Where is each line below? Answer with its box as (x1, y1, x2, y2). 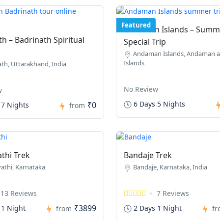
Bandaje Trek (123, 150, 172, 161)
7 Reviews (156, 189, 189, 198)
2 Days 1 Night (131, 203, 182, 213)
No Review (123, 84, 158, 94)
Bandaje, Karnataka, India (133, 163, 207, 171)
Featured (121, 21, 151, 29)
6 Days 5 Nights (131, 99, 185, 109)
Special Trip (123, 36, 166, 47)
